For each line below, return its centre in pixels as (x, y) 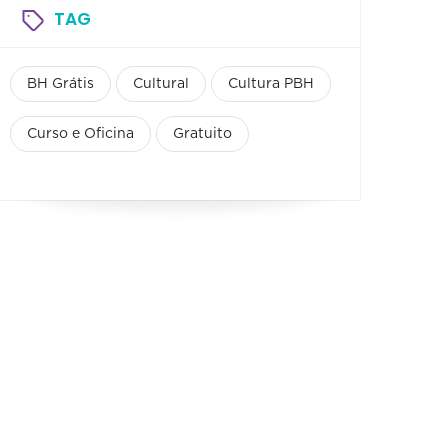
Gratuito (202, 133)
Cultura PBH (271, 83)
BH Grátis (60, 83)
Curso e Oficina (80, 133)
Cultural (161, 83)
